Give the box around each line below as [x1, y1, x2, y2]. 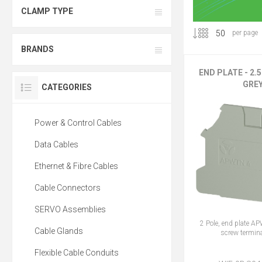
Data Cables [35, 140, 78, 150]
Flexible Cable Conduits [35, 248, 119, 258]
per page [232, 28, 258, 37]
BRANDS [21, 44, 54, 54]
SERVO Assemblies [35, 205, 106, 215]
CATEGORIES [42, 82, 92, 92]
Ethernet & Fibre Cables [35, 161, 118, 171]
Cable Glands [35, 226, 83, 236]
